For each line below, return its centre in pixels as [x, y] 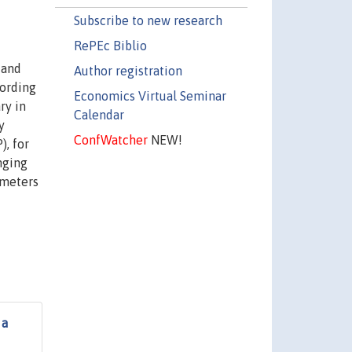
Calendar [99, 114]
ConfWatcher [110, 139]
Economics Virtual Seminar [150, 95]
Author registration [128, 70]
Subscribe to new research [148, 20]
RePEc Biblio [110, 45]
